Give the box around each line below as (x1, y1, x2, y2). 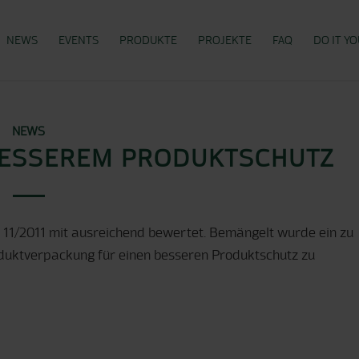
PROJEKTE (198, 34, 252, 46)
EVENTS (58, 34, 99, 46)
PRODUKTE (119, 34, 177, 46)
